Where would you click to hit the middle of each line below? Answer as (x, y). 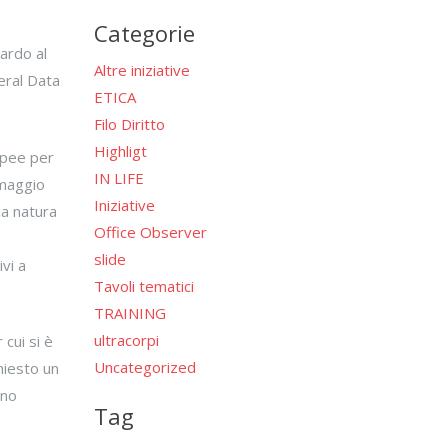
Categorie (144, 32)
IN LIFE (118, 177)
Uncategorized (144, 366)
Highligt (120, 150)
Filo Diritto (129, 123)
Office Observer (150, 231)
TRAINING (129, 312)
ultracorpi (126, 339)
